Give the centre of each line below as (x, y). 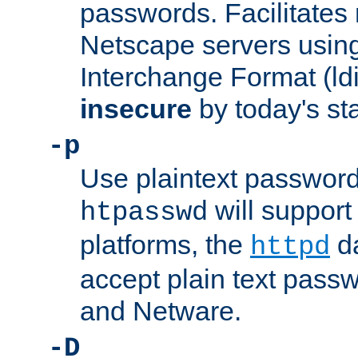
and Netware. (161, 311)
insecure (136, 109)
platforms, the (165, 245)
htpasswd (144, 213)
